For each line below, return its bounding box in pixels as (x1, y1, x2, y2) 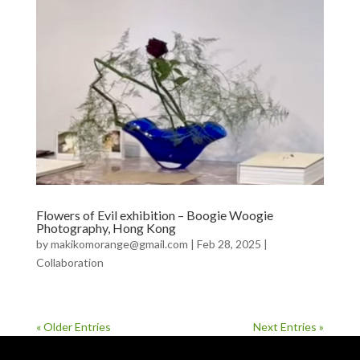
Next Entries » (253, 319, 325, 333)
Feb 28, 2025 (196, 236, 261, 251)
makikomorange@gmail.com (50, 236, 188, 251)
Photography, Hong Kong (35, 219, 176, 235)
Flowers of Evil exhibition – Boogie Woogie (35, 207, 273, 223)
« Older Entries (35, 319, 111, 333)
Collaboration (35, 255, 104, 269)
